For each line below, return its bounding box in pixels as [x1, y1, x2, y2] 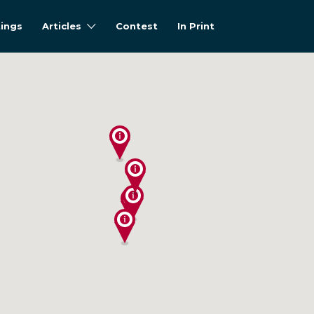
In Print [177, 20, 214, 32]
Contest [116, 20, 158, 32]
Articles [42, 20, 81, 32]
